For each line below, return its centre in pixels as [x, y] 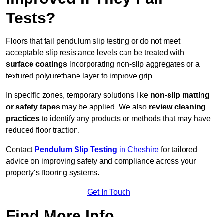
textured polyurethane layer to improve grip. [80, 76]
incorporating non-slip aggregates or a [133, 64]
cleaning [190, 107]
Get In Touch [108, 192]
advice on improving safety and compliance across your [101, 161]
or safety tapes [33, 107]
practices [23, 119]
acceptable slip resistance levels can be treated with [95, 53]
